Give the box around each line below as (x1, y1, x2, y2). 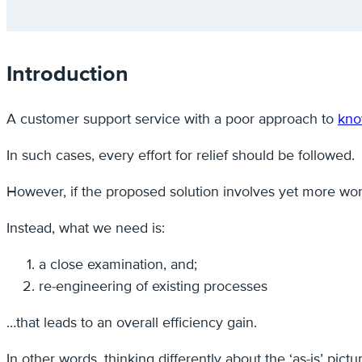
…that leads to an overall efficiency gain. (6, 314, 257, 332)
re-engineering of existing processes (39, 277, 267, 296)
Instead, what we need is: (6, 219, 165, 238)
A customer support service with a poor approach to (6, 110, 338, 128)
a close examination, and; (39, 255, 197, 274)
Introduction (6, 60, 128, 87)
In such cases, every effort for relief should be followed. (6, 146, 355, 165)
